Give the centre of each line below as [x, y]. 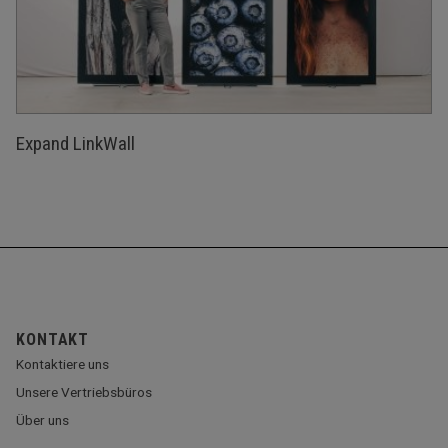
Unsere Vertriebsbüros [84, 392]
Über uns [43, 420]
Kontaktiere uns [63, 364]
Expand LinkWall [76, 144]
